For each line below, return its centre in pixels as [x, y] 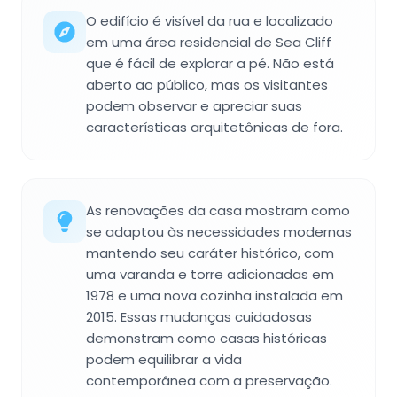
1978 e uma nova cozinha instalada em [214, 295]
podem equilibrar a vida [164, 359]
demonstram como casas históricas [206, 338]
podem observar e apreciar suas [194, 105]
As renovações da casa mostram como [218, 210]
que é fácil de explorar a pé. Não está [210, 63]
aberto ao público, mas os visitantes [207, 84]
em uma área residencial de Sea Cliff [209, 42]
